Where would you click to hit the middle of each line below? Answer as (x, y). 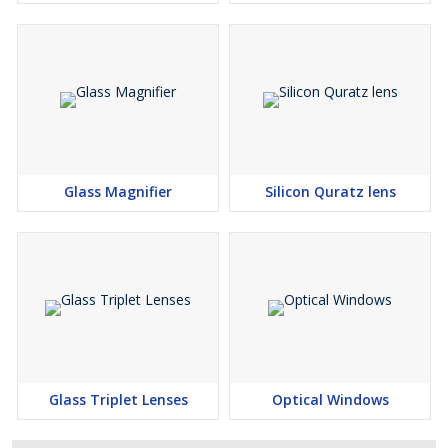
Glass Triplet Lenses (118, 399)
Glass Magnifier (118, 191)
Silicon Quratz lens (330, 191)
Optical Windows (330, 399)
